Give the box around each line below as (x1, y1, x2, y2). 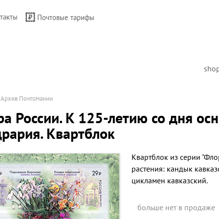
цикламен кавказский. (131, 175, 208, 185)
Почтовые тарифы (37, 13, 94, 22)
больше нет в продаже (137, 202, 215, 212)
